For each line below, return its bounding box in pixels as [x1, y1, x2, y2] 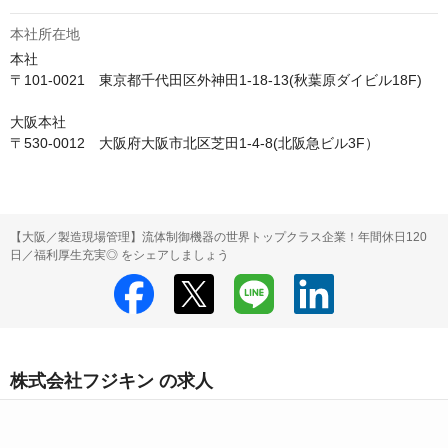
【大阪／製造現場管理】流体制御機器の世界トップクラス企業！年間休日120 [10, 230, 427, 244]
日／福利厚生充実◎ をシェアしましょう [10, 248, 229, 262]
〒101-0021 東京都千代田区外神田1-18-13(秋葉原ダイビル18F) [10, 72, 422, 88]
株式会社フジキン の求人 [10, 371, 213, 391]
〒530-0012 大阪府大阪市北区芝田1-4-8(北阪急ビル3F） [10, 135, 379, 151]
